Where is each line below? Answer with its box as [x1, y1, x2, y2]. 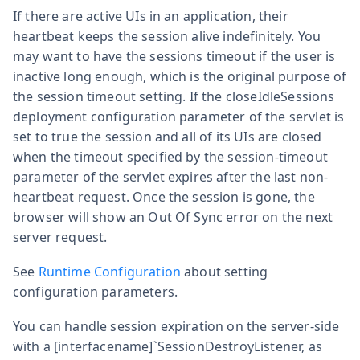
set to [13, 127, 52, 145]
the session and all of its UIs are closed [77, 127, 322, 145]
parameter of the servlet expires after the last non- [13, 167, 329, 186]
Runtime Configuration [38, 262, 182, 280]
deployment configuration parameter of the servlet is [13, 107, 345, 125]
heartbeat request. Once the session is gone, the [13, 187, 315, 206]
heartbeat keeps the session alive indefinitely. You [13, 27, 321, 45]
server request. [13, 227, 108, 246]
